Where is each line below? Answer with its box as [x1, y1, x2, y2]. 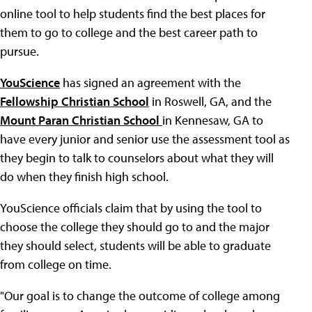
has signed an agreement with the [60, 75, 241, 91]
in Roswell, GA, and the [149, 93, 272, 109]
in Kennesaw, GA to [162, 112, 263, 128]
